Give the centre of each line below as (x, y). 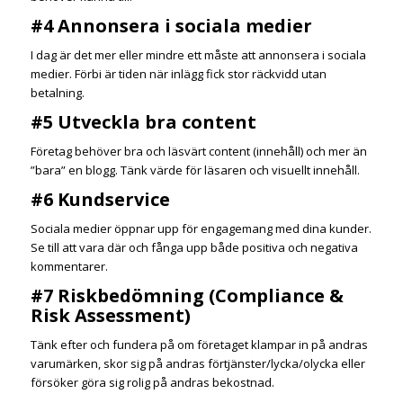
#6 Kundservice (100, 200)
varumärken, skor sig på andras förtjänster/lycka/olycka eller (197, 364)
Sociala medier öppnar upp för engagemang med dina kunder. (201, 229)
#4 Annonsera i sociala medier (171, 26)
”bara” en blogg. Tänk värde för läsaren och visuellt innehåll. (195, 170)
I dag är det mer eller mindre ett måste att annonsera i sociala (198, 55)
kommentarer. (69, 267)
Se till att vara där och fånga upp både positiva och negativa (194, 248)
